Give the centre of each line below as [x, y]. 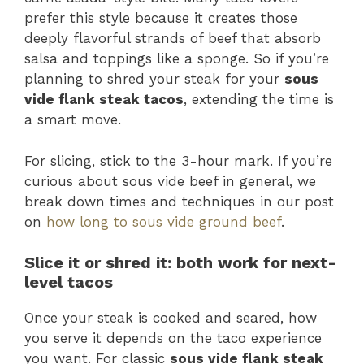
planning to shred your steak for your [154, 79]
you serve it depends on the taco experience [173, 338]
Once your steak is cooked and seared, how [171, 318]
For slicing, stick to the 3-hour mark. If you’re [178, 160]
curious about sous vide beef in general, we [170, 181]
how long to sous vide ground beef [164, 221]
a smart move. [73, 120]
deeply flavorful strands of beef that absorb [173, 39]
